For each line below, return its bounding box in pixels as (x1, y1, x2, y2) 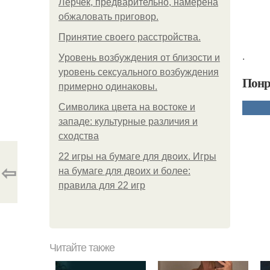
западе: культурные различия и (58, 116, 198, 127)
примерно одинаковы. (58, 81, 157, 92)
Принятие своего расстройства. (58, 32, 201, 42)
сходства (58, 131, 99, 141)
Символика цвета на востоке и (58, 102, 195, 112)
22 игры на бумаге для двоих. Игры (58, 151, 216, 162)
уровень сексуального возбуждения (58, 67, 219, 77)
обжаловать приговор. (58, 11, 159, 22)
